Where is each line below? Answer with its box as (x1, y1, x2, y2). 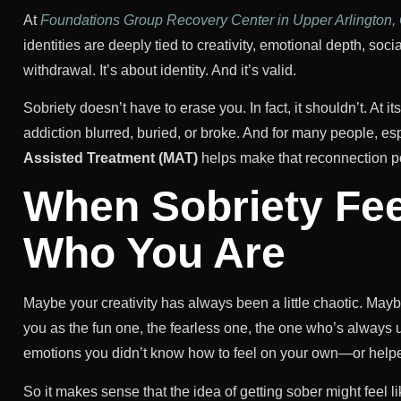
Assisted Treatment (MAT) (23, 149, 198, 166)
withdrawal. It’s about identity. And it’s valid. (23, 62, 296, 78)
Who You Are (23, 229, 286, 277)
